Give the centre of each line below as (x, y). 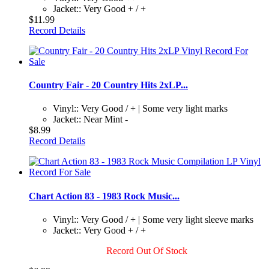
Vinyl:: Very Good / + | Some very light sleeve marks (153, 219)
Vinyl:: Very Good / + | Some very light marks (140, 109)
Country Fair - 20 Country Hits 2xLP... (108, 85)
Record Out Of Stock (147, 250)
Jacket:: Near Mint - (90, 119)
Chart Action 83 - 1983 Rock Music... (104, 196)
